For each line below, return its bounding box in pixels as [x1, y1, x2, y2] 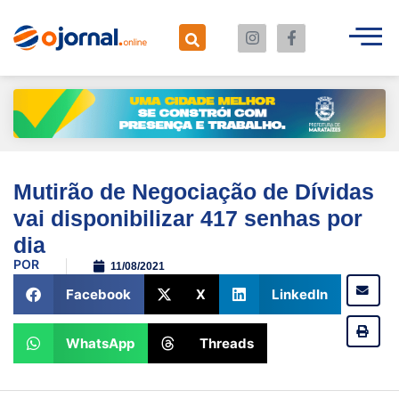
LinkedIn [271, 285, 328, 303]
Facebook [65, 285, 131, 303]
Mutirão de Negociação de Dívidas [13, 179, 374, 205]
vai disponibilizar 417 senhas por [13, 206, 362, 232]
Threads [199, 334, 254, 352]
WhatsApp [65, 334, 134, 352]
